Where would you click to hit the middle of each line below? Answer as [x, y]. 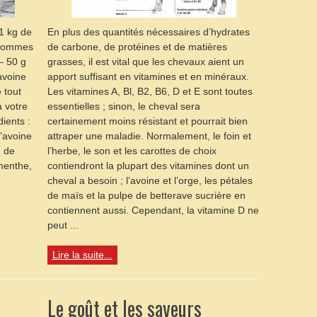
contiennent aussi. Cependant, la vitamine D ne [153, 210]
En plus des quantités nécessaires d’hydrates [148, 32]
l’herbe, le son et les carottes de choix [132, 151]
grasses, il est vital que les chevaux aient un [145, 62]
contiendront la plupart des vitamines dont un [148, 166]
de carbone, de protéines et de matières [137, 47]
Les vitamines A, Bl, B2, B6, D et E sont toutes [150, 91]
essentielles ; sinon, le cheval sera [123, 106]
